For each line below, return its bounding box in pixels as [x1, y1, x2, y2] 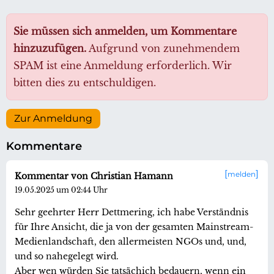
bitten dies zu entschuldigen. [13, 76, 156, 89]
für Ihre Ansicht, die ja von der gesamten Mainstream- [15, 221, 253, 233]
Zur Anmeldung [14, 113, 92, 125]
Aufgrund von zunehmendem [86, 42, 240, 55]
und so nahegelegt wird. [15, 251, 119, 262]
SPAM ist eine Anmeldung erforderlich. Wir [13, 59, 232, 72]
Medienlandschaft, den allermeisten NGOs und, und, [15, 236, 246, 248]
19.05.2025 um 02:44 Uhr [15, 185, 108, 195]
